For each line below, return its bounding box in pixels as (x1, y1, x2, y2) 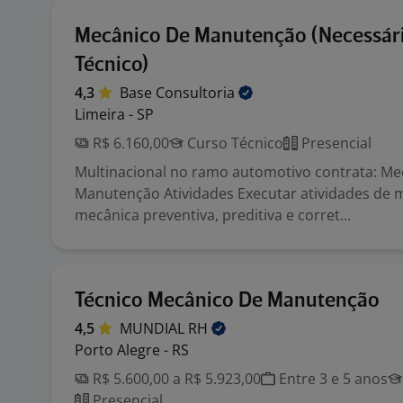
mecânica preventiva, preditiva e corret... (75, 205, 351, 225)
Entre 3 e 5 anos (275, 369, 388, 389)
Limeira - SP (75, 104, 154, 124)
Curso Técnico (184, 133, 283, 153)
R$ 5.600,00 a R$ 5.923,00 (89, 369, 261, 389)
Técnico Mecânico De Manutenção (75, 291, 380, 311)
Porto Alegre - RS (75, 340, 189, 360)
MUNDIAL (120, 318, 188, 338)
